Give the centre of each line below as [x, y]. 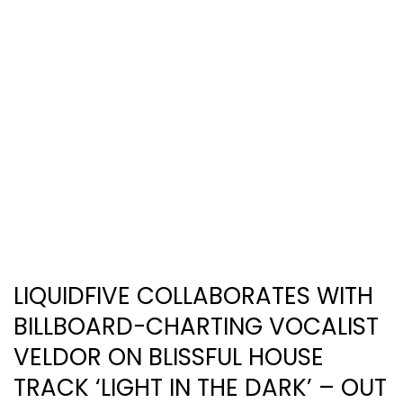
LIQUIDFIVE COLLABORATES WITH [193, 296]
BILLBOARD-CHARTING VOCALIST [196, 326]
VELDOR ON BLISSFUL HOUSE [169, 357]
